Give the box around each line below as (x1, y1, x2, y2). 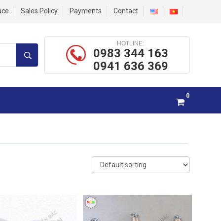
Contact (113, 7, 138, 15)
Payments (70, 7, 102, 15)
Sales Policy (21, 7, 58, 15)
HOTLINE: (117, 39, 145, 47)
